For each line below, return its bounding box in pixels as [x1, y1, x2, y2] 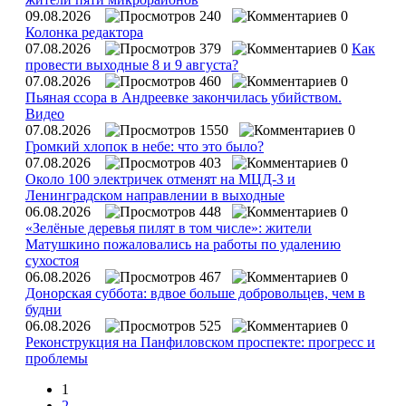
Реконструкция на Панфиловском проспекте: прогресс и [25, 333, 375, 350]
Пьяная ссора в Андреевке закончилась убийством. [25, 89, 342, 105]
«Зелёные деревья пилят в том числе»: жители [25, 219, 312, 236]
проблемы [25, 350, 88, 366]
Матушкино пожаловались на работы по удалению [25, 236, 341, 252]
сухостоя [25, 252, 79, 268]
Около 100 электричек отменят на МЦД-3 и [25, 170, 295, 187]
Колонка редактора [25, 24, 143, 40]
